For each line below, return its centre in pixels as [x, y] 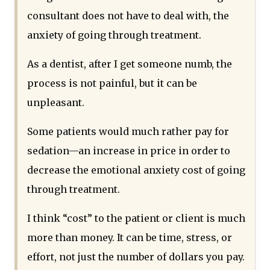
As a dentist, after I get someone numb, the [130, 64]
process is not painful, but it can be [112, 83]
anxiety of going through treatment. [114, 35]
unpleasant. [56, 103]
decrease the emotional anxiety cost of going [136, 170]
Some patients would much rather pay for [128, 132]
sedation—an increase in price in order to [129, 151]
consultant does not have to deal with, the [128, 16]
